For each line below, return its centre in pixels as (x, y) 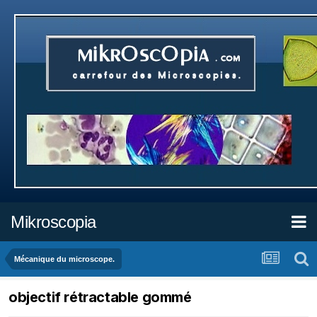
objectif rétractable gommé (100, 298)
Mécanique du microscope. (64, 259)
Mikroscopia (53, 221)
